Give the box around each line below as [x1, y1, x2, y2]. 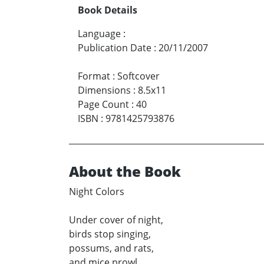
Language [78, 27, 121, 41]
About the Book [69, 161, 181, 181]
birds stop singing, [69, 227, 151, 241]
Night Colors [69, 185, 124, 199]
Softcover [117, 70, 160, 83]
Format [78, 70, 110, 83]
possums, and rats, [69, 242, 154, 255]
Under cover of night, [69, 213, 163, 227]
